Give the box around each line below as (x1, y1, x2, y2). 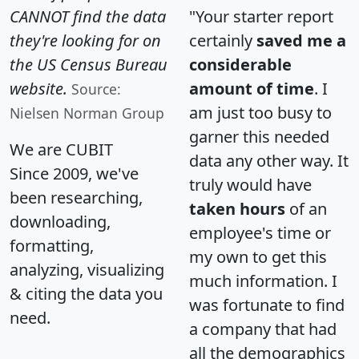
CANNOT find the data (10, 5, 166, 27)
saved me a (256, 29, 346, 51)
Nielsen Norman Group (10, 103, 164, 123)
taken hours (189, 197, 285, 220)
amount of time (189, 77, 314, 99)
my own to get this (189, 245, 327, 268)
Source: (71, 79, 121, 99)
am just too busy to (189, 101, 332, 123)
